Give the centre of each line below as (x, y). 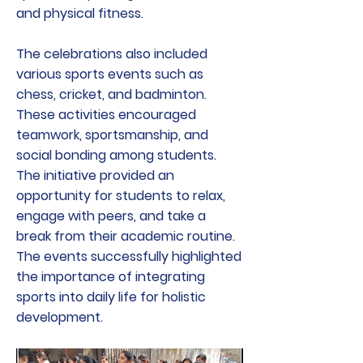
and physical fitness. (80, 13)
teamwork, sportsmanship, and (112, 135)
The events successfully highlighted (129, 256)
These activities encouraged (106, 115)
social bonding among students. (116, 155)
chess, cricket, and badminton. (111, 94)
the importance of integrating (111, 277)
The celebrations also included (112, 54)
